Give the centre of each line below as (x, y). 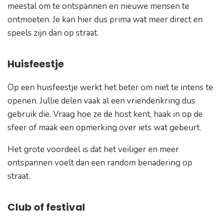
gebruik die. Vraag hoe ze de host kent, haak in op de (105, 114)
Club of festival (46, 207)
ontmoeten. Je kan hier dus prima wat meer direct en (105, 19)
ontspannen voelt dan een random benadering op (100, 163)
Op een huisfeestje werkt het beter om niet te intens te (110, 87)
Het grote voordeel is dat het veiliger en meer (93, 149)
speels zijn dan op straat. (54, 33)
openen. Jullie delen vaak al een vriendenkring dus (101, 101)
